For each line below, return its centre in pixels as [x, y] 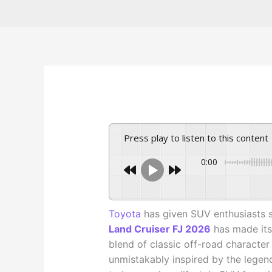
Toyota [124, 214]
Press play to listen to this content [199, 138]
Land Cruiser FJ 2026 [159, 229]
